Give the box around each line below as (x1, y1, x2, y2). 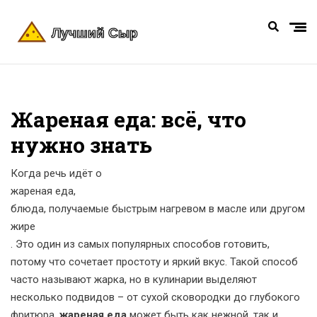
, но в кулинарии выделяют (125, 273, 257, 286)
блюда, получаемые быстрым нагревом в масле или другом (11, 202, 305, 215)
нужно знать (11, 131, 152, 158)
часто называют (11, 273, 94, 286)
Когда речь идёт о (11, 167, 102, 180)
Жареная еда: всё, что (11, 105, 246, 133)
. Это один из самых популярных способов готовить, (11, 238, 270, 250)
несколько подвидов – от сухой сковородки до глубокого (11, 291, 300, 304)
